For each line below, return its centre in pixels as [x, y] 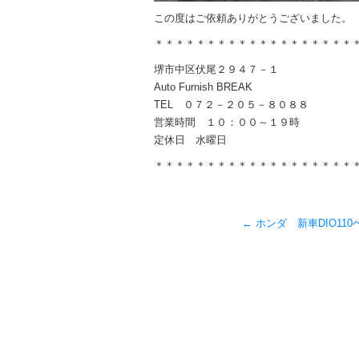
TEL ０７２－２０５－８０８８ [231, 105]
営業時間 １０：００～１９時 [227, 122]
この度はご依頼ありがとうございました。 [253, 18]
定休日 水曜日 [190, 140]
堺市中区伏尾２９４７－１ [216, 69]
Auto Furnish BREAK [203, 87]
